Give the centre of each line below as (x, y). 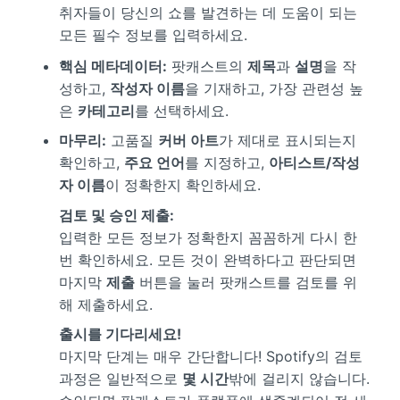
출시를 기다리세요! (120, 334)
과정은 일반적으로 (120, 379)
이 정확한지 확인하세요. (183, 184)
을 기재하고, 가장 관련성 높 (274, 88)
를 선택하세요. (181, 110)
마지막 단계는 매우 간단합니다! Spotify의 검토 (210, 357)
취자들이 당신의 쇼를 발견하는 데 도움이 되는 (208, 12)
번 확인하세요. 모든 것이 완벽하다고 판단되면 (207, 260)
